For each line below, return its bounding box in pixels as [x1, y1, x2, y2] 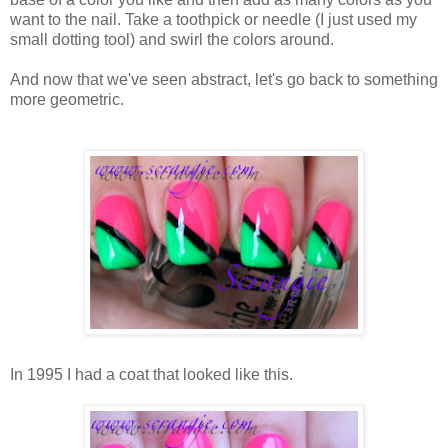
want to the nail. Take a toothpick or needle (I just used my [10, 10, 417, 28]
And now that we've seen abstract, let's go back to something [10, 70, 438, 88]
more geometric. [10, 90, 124, 108]
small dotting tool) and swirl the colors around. [10, 30, 334, 48]
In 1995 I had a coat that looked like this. [10, 365, 293, 383]
